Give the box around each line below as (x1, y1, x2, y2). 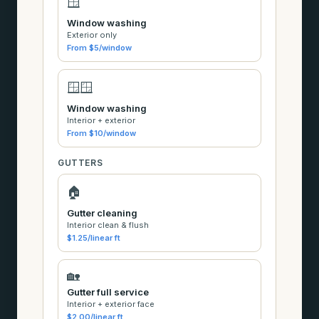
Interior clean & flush (67, 219, 149, 230)
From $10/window (67, 127, 136, 138)
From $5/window (67, 42, 132, 53)
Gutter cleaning (67, 206, 137, 219)
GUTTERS (58, 157, 103, 168)
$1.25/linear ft (67, 232, 120, 243)
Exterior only (67, 29, 117, 40)
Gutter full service (67, 286, 149, 298)
